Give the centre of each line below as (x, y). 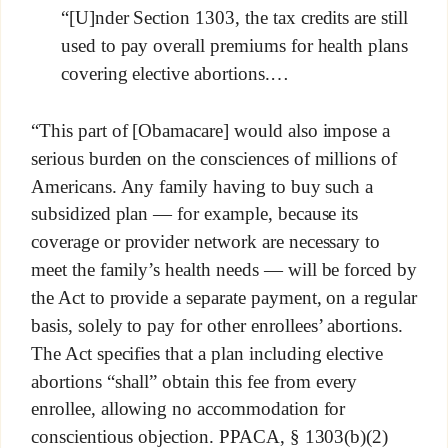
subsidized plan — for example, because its (194, 213)
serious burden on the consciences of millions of (214, 158)
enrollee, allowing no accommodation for (188, 408)
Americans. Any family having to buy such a (202, 186)
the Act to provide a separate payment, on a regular (224, 297)
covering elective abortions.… (174, 74)
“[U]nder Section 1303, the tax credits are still (234, 18)
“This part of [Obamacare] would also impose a (210, 130)
